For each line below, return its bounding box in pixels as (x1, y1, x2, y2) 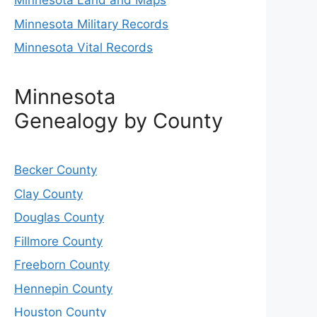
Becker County (14, 163, 97, 178)
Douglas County (14, 210, 104, 225)
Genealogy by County (14, 108, 223, 134)
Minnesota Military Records (14, 16, 168, 31)
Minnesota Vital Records (14, 40, 153, 55)
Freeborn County (14, 258, 110, 272)
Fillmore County (14, 234, 103, 248)
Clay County (14, 186, 83, 201)
